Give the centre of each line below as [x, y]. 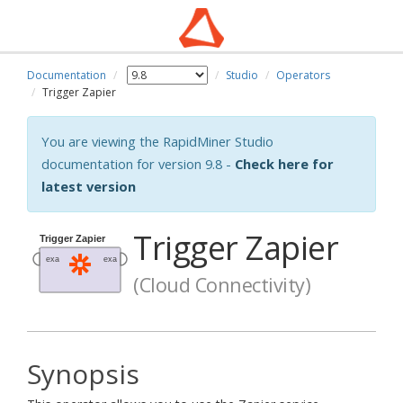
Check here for [284, 164]
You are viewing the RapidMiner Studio [157, 141]
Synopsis [83, 374]
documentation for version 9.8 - [138, 164]
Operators [303, 75]
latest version [89, 186]
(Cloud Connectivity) [222, 285]
